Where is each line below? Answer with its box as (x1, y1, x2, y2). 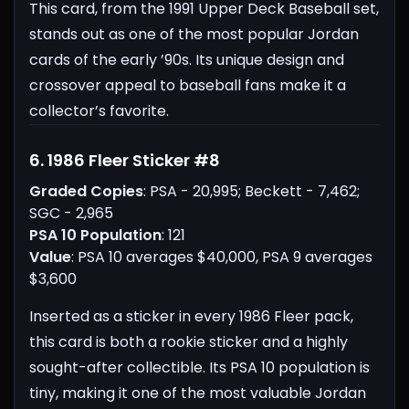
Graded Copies (29, 181, 143, 203)
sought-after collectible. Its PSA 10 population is (29, 357, 370, 379)
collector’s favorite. (29, 100, 169, 122)
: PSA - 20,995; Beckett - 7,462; (143, 181, 360, 203)
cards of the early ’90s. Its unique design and (29, 49, 344, 71)
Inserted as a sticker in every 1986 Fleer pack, (29, 306, 353, 328)
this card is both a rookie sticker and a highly (29, 331, 348, 353)
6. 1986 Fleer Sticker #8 (29, 149, 220, 173)
